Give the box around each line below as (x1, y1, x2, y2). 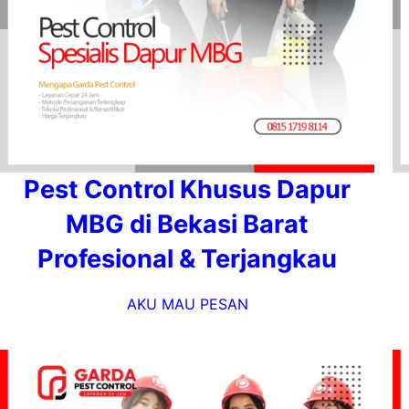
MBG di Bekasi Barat (66, 209, 309, 239)
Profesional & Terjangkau (37, 244, 337, 274)
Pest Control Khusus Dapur (24, 174, 351, 204)
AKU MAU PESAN (126, 295, 248, 313)
